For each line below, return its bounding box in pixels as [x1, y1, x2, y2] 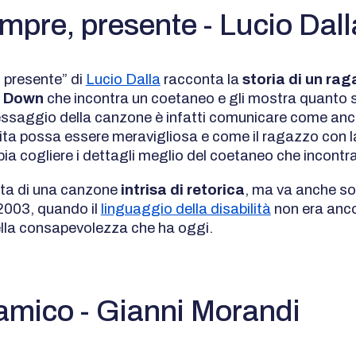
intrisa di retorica [117, 181, 245, 198]
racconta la [160, 72, 242, 88]
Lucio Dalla [85, 72, 161, 88]
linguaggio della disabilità [100, 200, 271, 217]
